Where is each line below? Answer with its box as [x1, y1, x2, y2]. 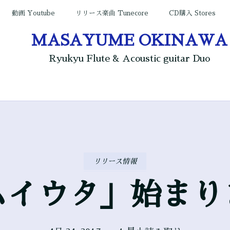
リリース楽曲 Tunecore [75, 10, 148, 16]
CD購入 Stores [169, 10, 216, 16]
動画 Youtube [12, 10, 55, 16]
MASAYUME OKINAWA [31, 33, 228, 48]
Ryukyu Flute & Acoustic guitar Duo [49, 54, 210, 63]
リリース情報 [93, 158, 137, 165]
